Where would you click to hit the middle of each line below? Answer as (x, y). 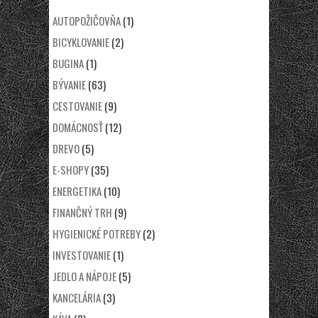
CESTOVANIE (77, 106)
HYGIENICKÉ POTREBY (97, 234)
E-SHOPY (71, 170)
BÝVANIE (69, 84)
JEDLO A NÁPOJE (84, 276)
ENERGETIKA (77, 191)
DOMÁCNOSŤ (78, 127)
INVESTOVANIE (82, 255)
